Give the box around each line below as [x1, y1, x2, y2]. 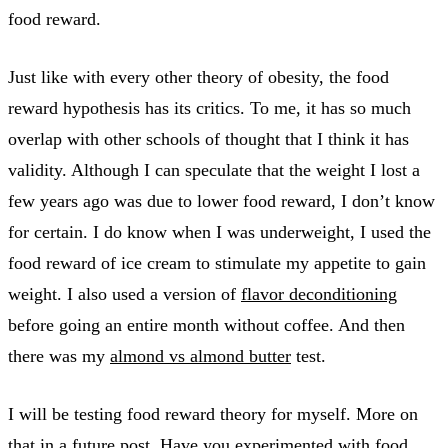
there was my [8, 345, 110, 366]
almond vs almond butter [110, 345, 291, 366]
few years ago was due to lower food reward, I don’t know [8, 190, 435, 211]
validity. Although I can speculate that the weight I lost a [8, 159, 420, 180]
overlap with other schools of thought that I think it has [8, 128, 409, 149]
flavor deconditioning [241, 283, 397, 304]
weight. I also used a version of [8, 283, 241, 304]
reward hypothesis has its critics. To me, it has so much [8, 97, 411, 118]
